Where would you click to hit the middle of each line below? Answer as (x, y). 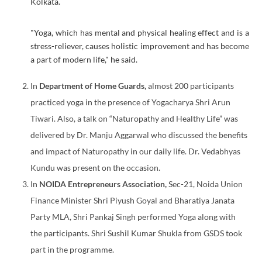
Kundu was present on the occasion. (96, 167)
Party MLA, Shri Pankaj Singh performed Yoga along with (133, 216)
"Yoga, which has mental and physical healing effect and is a (140, 32)
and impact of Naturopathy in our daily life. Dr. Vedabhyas (136, 151)
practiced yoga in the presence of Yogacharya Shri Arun (131, 102)
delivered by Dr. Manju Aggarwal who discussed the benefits (139, 135)
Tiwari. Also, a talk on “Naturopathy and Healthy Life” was (135, 118)
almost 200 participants (190, 85)
